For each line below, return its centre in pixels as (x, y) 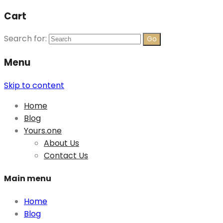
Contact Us (66, 155)
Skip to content (34, 85)
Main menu (28, 179)
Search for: (25, 39)
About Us (61, 143)
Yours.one (43, 130)
